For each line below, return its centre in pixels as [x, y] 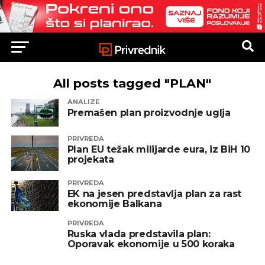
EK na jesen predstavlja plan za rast [154, 193]
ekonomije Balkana [114, 203]
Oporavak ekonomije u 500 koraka [151, 244]
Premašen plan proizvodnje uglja [149, 113]
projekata [91, 159]
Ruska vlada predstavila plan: [139, 234]
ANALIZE [83, 102]
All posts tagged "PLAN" [132, 83]
